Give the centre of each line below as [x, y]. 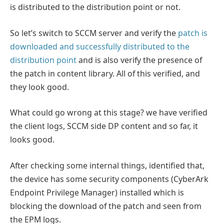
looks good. [32, 140]
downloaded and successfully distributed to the [100, 46]
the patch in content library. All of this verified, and [105, 73]
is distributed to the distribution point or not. [95, 7]
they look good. [39, 87]
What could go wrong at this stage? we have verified [109, 113]
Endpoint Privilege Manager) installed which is [97, 192]
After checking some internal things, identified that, [107, 165]
